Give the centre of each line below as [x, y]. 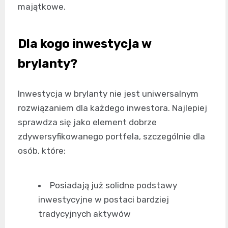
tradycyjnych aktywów [84, 213]
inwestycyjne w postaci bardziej [104, 199]
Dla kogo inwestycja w [84, 44]
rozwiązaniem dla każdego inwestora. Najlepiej [112, 108]
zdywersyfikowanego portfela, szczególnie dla [111, 136]
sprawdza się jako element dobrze [87, 122]
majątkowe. [42, 6]
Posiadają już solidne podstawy [113, 185]
